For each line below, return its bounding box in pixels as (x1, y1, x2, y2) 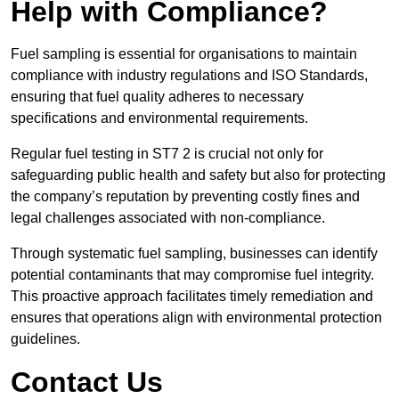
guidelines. (11, 331, 80, 347)
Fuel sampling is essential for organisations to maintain (11, 46, 357, 62)
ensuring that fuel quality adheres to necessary (11, 89, 304, 105)
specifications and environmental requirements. (11, 110, 308, 126)
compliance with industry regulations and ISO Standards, (11, 68, 368, 84)
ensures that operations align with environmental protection (11, 310, 382, 326)
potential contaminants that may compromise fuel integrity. (11, 267, 374, 283)
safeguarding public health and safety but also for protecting (11, 167, 386, 183)
